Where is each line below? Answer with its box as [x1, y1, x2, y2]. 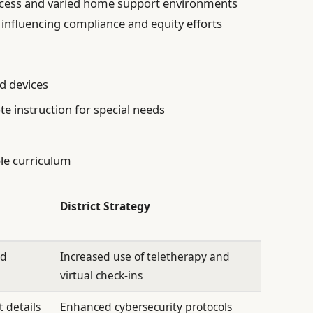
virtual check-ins [60, 268, 143, 284]
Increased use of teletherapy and [60, 249, 231, 265]
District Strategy [60, 198, 151, 214]
